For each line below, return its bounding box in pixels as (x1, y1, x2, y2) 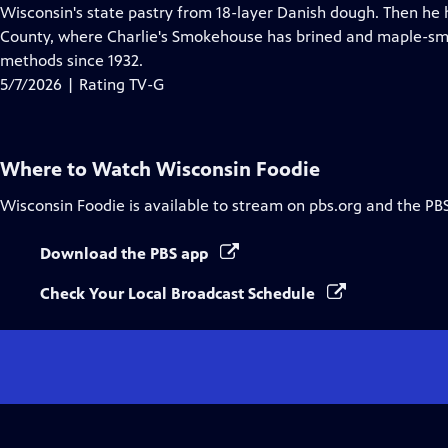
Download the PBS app (40, 244, 212, 263)
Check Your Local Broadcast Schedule (40, 284, 319, 303)
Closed (222, 2, 270, 21)
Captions (222, 26, 285, 45)
